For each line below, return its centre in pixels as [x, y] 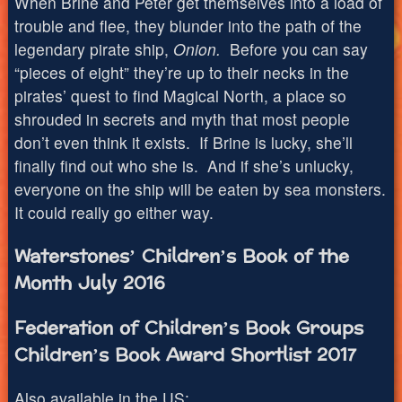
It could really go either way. [114, 213]
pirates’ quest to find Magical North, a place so [180, 96]
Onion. [201, 49]
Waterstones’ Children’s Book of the [181, 256]
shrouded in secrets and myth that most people [182, 119]
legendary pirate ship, [93, 49]
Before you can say [298, 49]
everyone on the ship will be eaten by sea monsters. [200, 189]
